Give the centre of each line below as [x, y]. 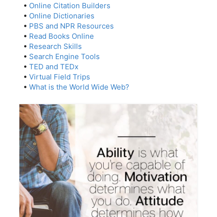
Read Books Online [62, 36]
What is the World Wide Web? [79, 87]
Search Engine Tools [64, 57]
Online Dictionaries [62, 16]
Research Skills [55, 46]
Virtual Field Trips [60, 77]
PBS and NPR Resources [71, 26]
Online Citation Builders [70, 6]
